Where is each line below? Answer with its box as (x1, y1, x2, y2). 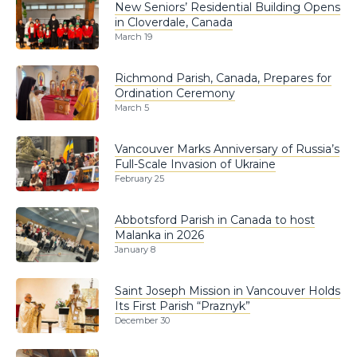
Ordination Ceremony (115, 85, 235, 100)
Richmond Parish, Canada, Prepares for (115, 70, 331, 85)
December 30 (115, 315, 170, 327)
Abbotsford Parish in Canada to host (115, 212, 315, 227)
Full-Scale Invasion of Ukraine (115, 156, 276, 171)
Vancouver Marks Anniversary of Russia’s (115, 141, 339, 156)
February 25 (115, 173, 164, 185)
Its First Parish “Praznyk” (115, 298, 250, 313)
